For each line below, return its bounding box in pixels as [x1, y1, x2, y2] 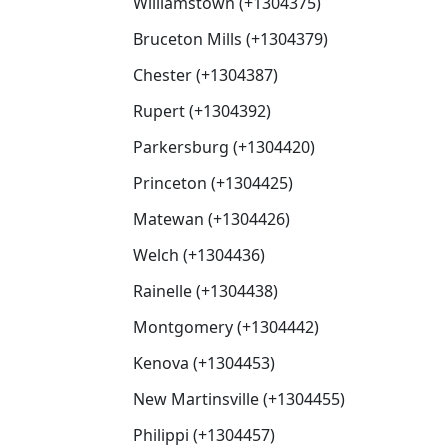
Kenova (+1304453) [133, 352, 275, 374]
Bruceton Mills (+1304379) [133, 28, 328, 50]
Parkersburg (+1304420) [133, 136, 315, 158]
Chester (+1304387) [133, 64, 278, 86]
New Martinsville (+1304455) [133, 388, 345, 410]
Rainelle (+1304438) [133, 280, 278, 302]
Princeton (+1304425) [133, 172, 293, 194]
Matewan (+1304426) [133, 208, 290, 230]
